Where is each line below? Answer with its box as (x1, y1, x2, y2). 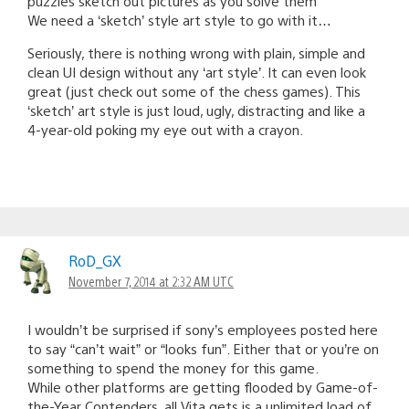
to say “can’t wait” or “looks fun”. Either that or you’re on (27, 339, 379, 357)
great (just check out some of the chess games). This (27, 81, 361, 100)
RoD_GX (68, 250, 121, 270)
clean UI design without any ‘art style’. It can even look (27, 62, 366, 80)
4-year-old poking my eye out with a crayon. (27, 120, 303, 138)
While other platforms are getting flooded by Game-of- (27, 377, 378, 395)
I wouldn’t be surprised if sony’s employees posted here (27, 320, 378, 338)
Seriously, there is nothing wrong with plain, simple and (27, 43, 365, 61)
